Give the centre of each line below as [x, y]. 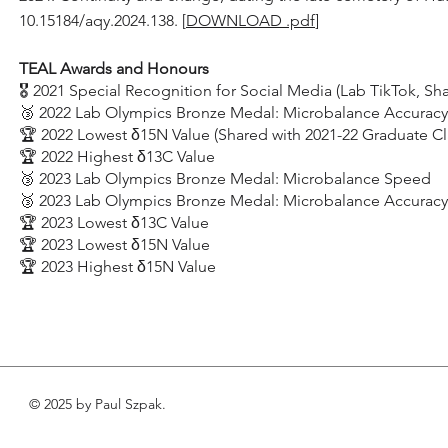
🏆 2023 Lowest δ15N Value [114, 244]
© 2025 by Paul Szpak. [97, 404]
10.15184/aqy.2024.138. [100, 20]
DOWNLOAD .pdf [250, 20]
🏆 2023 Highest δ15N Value [117, 266]
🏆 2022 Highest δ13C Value [117, 156]
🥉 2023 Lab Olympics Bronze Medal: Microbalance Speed [225, 178]
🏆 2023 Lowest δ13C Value [114, 222]
